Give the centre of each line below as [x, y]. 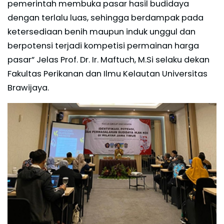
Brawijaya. [28, 88]
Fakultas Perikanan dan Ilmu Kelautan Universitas [107, 74]
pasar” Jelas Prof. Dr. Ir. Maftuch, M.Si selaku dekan [108, 60]
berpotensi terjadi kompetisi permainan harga [103, 46]
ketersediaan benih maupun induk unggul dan [101, 32]
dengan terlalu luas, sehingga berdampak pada [105, 18]
